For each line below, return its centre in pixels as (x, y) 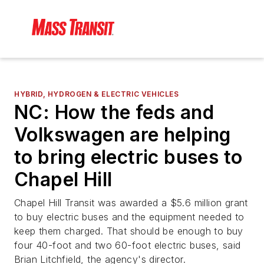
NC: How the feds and (114, 113)
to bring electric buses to (128, 157)
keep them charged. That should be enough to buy (129, 231)
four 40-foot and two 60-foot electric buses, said (128, 245)
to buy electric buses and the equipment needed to (129, 217)
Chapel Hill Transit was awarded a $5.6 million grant (131, 203)
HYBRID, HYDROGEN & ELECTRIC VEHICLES (97, 94)
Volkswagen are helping (123, 135)
